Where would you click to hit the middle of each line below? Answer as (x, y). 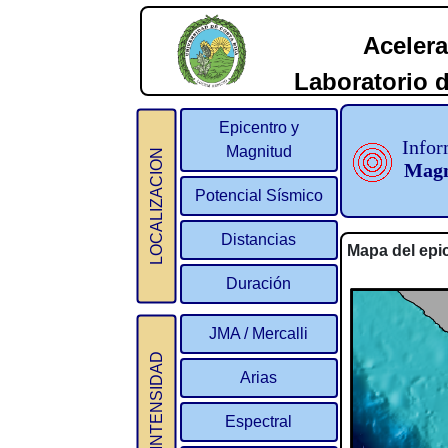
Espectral (259, 421)
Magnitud (258, 151)
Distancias (259, 239)
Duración (259, 283)
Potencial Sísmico (258, 195)
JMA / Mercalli (259, 333)
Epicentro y (258, 127)
